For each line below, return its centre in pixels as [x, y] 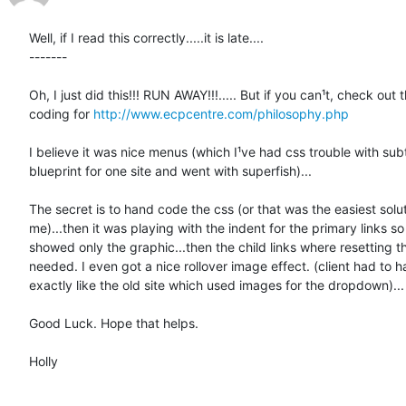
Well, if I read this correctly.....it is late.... [146, 38]
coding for [61, 114]
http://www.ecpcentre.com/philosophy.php [221, 114]
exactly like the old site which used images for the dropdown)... [217, 285]
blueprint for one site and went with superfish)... [170, 171]
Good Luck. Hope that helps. [114, 324]
